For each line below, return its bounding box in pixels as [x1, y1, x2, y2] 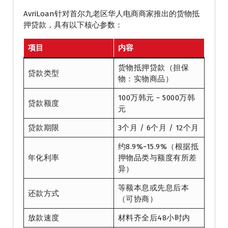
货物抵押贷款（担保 [118, 63, 189, 73]
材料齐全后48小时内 [118, 213, 190, 223]
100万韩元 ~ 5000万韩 [118, 93, 195, 103]
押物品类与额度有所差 [118, 153, 197, 163]
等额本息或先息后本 [118, 183, 189, 193]
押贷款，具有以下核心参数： [23, 20, 123, 30]
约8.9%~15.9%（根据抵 [118, 142, 198, 152]
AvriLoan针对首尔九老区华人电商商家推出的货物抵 [23, 9, 199, 19]
